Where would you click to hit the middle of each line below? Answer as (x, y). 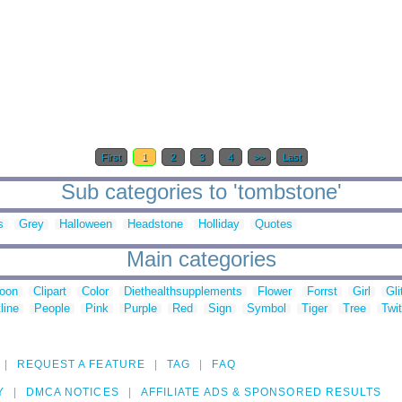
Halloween (86, 224)
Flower (275, 292)
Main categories (201, 259)
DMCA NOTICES (72, 393)
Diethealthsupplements (183, 292)
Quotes (274, 224)
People (52, 309)
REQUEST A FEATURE (81, 365)
